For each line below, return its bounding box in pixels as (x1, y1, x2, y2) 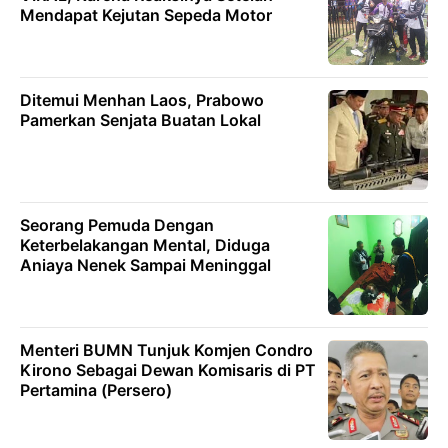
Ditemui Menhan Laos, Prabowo (20, 90, 264, 110)
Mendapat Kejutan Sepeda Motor (20, 5, 272, 25)
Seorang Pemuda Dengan (20, 215, 214, 235)
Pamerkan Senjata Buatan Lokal (20, 110, 261, 130)
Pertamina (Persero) (20, 380, 172, 400)
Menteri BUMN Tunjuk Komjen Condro (20, 340, 313, 360)
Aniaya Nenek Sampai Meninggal (20, 255, 271, 275)
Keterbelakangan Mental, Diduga (20, 235, 270, 255)
